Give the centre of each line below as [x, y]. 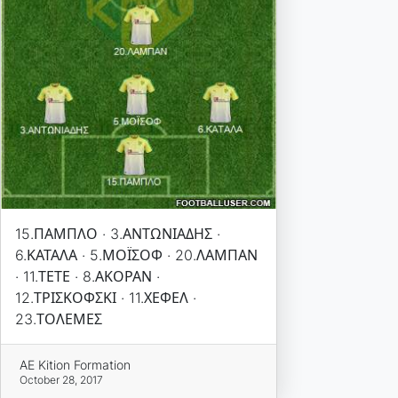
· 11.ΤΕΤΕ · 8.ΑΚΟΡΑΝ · [87, 276]
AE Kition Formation [76, 364]
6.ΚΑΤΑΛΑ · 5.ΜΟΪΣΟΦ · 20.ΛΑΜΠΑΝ [136, 255]
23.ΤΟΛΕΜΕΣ [58, 318]
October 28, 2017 [62, 379]
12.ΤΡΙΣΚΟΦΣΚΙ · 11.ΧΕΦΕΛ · [105, 297]
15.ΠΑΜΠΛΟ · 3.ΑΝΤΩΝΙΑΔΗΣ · [117, 233]
